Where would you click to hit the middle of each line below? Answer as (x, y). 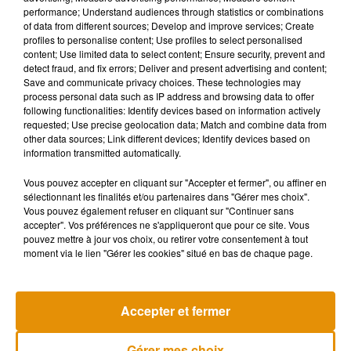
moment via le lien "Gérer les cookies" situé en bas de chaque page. (168, 253)
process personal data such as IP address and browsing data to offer (169, 96)
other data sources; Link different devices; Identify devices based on (167, 138)
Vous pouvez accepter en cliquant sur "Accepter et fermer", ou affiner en (175, 182)
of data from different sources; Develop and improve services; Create (169, 25)
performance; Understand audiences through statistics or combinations (174, 11)
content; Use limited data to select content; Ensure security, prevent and (174, 54)
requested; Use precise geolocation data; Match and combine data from (175, 124)
